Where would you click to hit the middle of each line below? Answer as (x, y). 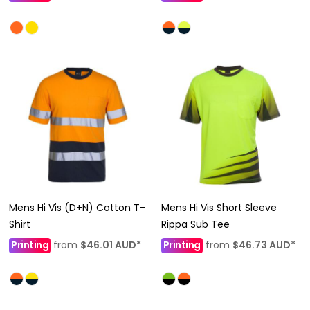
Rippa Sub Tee (195, 224)
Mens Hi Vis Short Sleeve (219, 208)
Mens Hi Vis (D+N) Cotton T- (77, 208)
